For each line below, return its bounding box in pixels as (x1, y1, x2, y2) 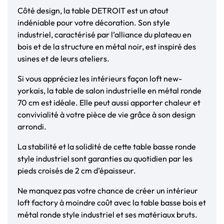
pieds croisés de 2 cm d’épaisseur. (17, 165, 136, 176)
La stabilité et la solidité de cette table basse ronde (17, 141, 196, 152)
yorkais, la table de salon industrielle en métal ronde (17, 85, 201, 96)
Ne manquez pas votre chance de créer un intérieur (17, 185, 198, 196)
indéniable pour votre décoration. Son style (17, 17, 170, 28)
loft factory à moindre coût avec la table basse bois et (17, 197, 206, 208)
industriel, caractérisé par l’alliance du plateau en (17, 29, 191, 40)
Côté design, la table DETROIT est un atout (17, 5, 168, 16)
